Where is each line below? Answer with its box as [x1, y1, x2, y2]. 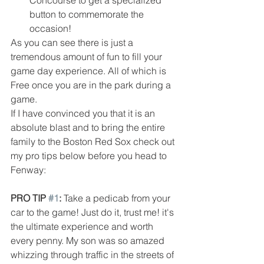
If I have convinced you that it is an [11, 107, 157, 120]
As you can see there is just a [11, 37, 136, 49]
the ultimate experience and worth [11, 220, 156, 233]
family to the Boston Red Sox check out [11, 136, 177, 148]
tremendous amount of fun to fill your [11, 51, 164, 63]
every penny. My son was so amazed [11, 235, 167, 247]
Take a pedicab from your [61, 192, 173, 204]
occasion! [29, 22, 74, 35]
